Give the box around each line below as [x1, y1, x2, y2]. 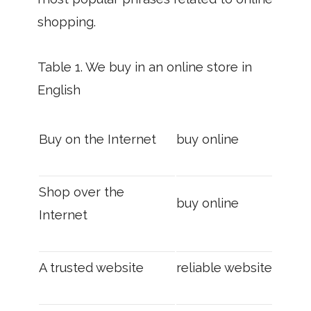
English [37, 83, 81, 97]
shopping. [37, 15, 96, 29]
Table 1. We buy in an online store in [37, 60, 252, 74]
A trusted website [39, 260, 144, 275]
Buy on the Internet [39, 132, 156, 146]
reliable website [176, 260, 272, 275]
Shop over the [39, 185, 124, 199]
